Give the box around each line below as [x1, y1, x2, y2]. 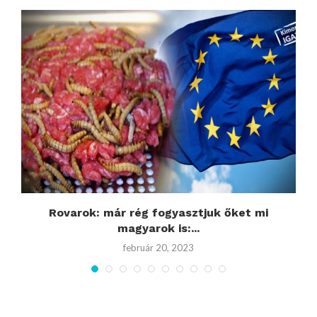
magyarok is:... [117, 221, 200, 235]
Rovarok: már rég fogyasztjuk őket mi [49, 205, 268, 219]
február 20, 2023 [123, 241, 194, 253]
